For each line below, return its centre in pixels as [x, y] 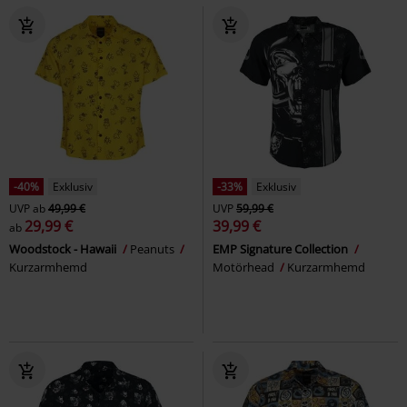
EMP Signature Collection [282, 248]
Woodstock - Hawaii [64, 248]
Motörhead [245, 267]
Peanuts [154, 248]
